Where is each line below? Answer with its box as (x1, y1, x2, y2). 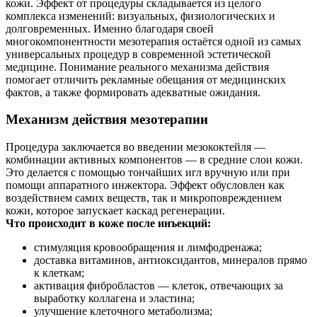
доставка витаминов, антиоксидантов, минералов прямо (34, 253, 307, 266)
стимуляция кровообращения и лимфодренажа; (34, 241, 262, 253)
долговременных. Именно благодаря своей (6, 22, 214, 35)
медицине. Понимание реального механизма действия (6, 60, 269, 73)
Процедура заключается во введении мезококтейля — (6, 140, 265, 153)
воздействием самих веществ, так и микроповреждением (6, 191, 282, 204)
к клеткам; (34, 266, 84, 279)
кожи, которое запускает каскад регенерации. (6, 204, 225, 217)
